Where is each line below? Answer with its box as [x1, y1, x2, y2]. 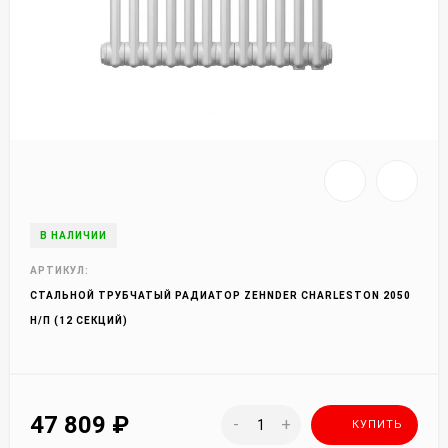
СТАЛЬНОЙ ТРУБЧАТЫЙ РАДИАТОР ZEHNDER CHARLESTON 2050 [30, 290, 411, 301]
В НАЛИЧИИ [40, 230, 107, 241]
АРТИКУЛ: [30, 265, 89, 276]
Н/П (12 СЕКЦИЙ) [30, 315, 128, 326]
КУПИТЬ [352, 418, 403, 431]
